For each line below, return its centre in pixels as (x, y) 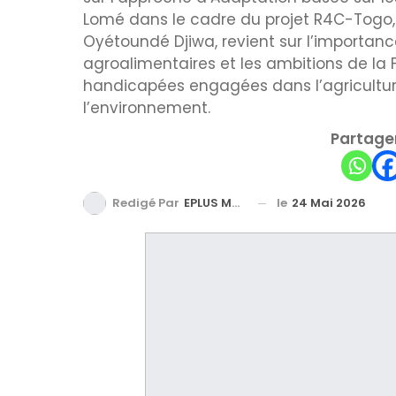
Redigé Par (147, 203)
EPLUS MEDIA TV (208, 203)
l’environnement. (147, 107)
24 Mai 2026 (329, 202)
